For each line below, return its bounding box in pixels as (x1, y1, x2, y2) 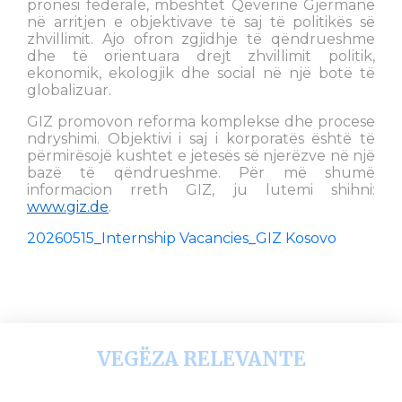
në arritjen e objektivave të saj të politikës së (27, 13, 375, 31)
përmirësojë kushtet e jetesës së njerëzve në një (27, 147, 375, 165)
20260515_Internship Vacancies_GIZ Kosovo (27, 230, 336, 248)
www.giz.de (27, 198, 109, 216)
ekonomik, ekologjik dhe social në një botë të (27, 65, 375, 83)
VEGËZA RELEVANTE (96, 346, 306, 372)
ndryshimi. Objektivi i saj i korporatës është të (27, 130, 375, 148)
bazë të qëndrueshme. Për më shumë (27, 164, 375, 182)
